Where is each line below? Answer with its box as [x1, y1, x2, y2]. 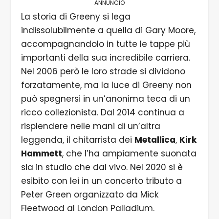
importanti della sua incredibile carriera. [21, 52, 190, 64]
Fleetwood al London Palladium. [21, 202, 157, 215]
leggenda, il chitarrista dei [21, 134, 134, 146]
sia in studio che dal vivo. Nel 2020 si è [21, 161, 183, 174]
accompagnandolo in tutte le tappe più [21, 38, 190, 50]
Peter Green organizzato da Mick [21, 189, 158, 201]
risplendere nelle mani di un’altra [21, 120, 160, 132]
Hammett [21, 148, 62, 160]
